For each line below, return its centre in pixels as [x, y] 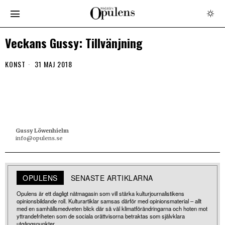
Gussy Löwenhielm [42, 131]
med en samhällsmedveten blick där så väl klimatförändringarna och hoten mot [112, 208]
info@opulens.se [39, 138]
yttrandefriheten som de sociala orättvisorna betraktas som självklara [101, 216]
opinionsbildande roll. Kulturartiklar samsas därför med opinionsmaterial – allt [109, 201]
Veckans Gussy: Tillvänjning [74, 43]
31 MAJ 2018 [52, 64]
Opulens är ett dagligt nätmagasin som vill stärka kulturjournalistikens [100, 193]
